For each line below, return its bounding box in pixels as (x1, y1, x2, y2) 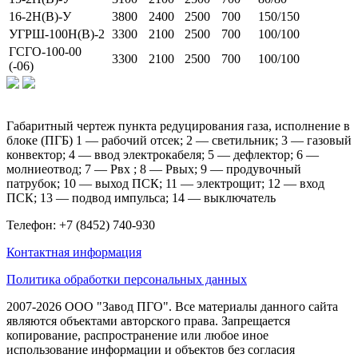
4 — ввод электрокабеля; (69, 147, 208, 161)
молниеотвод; (6, 161, 85, 176)
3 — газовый (281, 133, 352, 147)
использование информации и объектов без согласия (6, 342, 295, 356)
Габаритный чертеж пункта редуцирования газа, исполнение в (6, 118, 350, 133)
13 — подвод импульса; (40, 190, 172, 205)
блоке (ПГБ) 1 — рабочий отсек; (6, 133, 186, 147)
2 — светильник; (186, 133, 281, 147)
